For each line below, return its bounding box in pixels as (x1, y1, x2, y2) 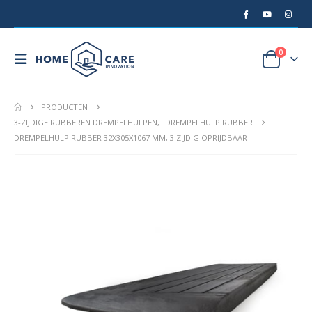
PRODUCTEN (41, 102, 88, 112)
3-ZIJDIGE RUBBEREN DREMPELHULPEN (14, 117, 157, 127)
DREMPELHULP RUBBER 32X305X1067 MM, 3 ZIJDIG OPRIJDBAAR (14, 132, 247, 143)
